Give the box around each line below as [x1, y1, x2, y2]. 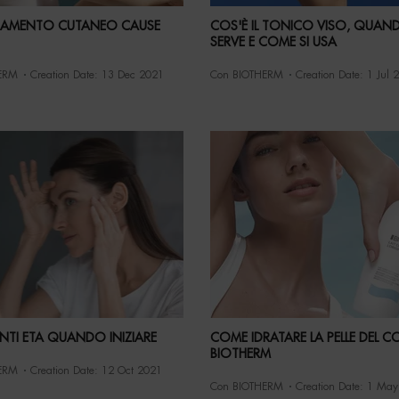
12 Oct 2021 [101, 365, 162, 377]
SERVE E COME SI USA [210, 36, 338, 49]
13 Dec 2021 [101, 69, 164, 81]
